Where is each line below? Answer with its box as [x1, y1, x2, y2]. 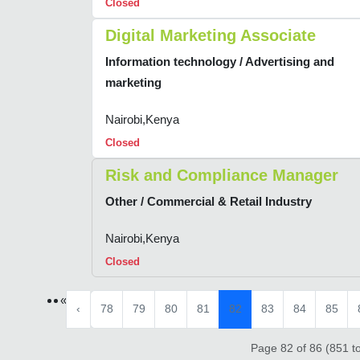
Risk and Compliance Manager [105, 166, 338, 185]
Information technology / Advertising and [105, 55, 334, 69]
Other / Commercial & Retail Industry [105, 194, 312, 209]
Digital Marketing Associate [105, 27, 316, 45]
